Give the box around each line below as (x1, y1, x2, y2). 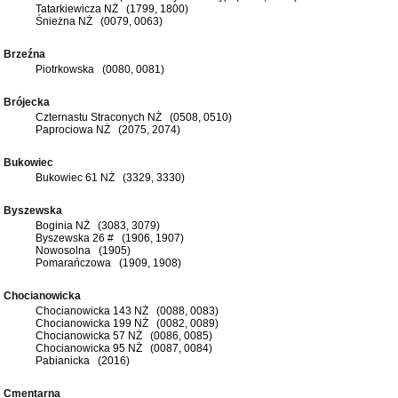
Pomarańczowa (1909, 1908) (36, 256, 181, 269)
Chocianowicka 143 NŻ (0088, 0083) (36, 304, 219, 317)
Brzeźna (4, 47, 51, 60)
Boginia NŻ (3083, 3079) (36, 219, 160, 232)
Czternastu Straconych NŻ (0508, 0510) (36, 110, 232, 123)
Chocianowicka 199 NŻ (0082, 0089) (36, 316, 219, 330)
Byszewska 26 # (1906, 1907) (36, 231, 184, 244)
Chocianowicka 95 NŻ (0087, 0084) (36, 341, 212, 354)
